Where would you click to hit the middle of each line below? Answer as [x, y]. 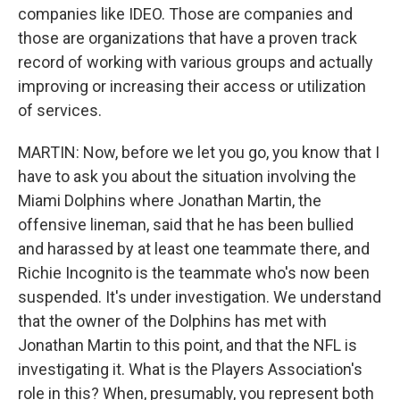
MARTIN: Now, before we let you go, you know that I [199, 152]
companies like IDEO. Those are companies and [185, 14]
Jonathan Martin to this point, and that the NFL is [187, 345]
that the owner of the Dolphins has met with [172, 321]
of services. [60, 110]
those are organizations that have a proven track [187, 38]
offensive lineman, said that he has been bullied [186, 225]
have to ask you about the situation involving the [187, 176]
